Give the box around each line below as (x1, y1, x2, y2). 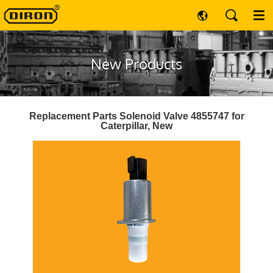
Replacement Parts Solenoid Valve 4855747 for (29, 111, 244, 121)
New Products (91, 54, 182, 73)
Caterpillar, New (101, 121, 172, 131)
